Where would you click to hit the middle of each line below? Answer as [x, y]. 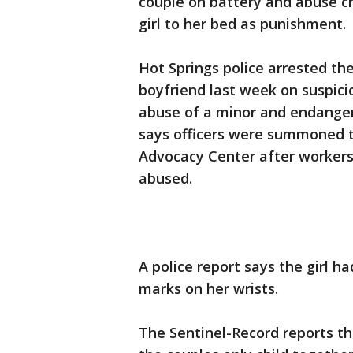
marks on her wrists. [208, 289]
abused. [165, 178]
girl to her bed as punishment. [242, 24]
